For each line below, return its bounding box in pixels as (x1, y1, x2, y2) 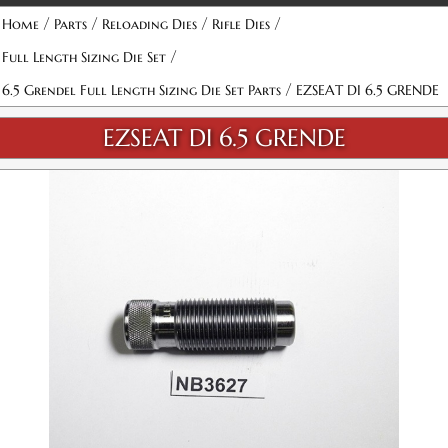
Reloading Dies (102, 15, 197, 33)
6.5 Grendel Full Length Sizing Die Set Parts (2, 81, 281, 99)
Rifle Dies (212, 15, 270, 33)
